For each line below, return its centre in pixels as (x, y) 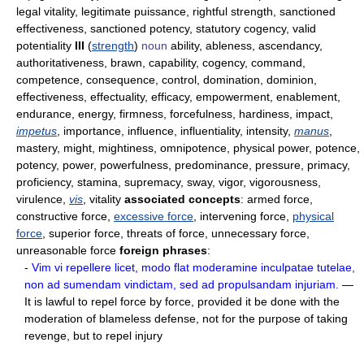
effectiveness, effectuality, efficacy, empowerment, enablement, (178, 97)
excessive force (154, 217)
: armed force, (277, 199)
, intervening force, (243, 217)
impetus (37, 131)
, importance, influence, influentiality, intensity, (175, 131)
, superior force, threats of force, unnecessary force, (176, 234)
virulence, (43, 199)
